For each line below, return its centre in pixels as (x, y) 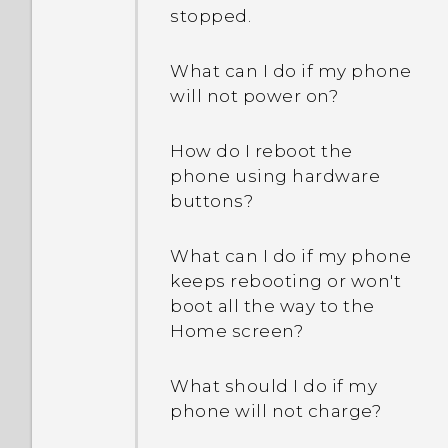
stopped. (210, 16)
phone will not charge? (275, 411)
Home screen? (236, 331)
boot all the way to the (272, 306)
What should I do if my (273, 386)
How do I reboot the (261, 151)
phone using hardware (275, 176)
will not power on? (254, 96)
